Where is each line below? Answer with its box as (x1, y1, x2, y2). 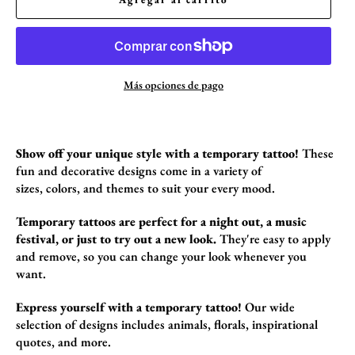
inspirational (249, 315, 318, 333)
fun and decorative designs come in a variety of (16, 162, 262, 179)
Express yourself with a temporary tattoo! (16, 298, 242, 315)
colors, (43, 179, 80, 197)
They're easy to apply (216, 230, 330, 247)
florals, (211, 315, 249, 333)
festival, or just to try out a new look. (16, 230, 216, 247)
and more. (55, 333, 114, 350)
